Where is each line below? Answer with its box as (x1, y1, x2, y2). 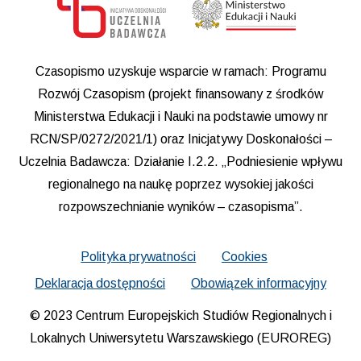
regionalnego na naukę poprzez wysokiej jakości (48, 176, 313, 191)
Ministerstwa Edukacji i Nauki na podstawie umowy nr (33, 109, 328, 123)
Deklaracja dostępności (35, 276, 166, 291)
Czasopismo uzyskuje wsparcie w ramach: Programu (35, 64, 326, 78)
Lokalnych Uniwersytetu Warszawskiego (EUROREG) (30, 330, 331, 345)
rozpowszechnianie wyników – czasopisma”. (58, 199, 303, 214)
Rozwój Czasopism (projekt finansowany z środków (38, 86, 323, 101)
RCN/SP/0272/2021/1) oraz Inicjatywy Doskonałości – (29, 131, 332, 146)
